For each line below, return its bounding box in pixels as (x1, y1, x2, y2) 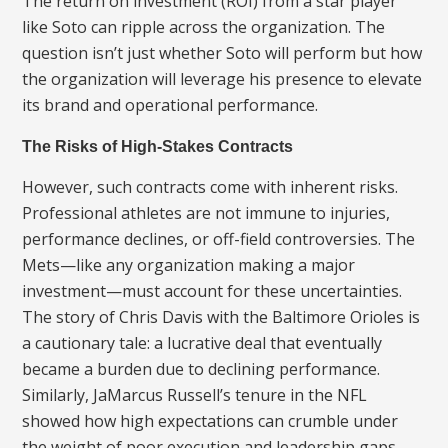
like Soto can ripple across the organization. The (22, 16, 386, 39)
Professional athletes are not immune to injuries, (22, 202, 391, 225)
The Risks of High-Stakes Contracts (22, 137, 294, 155)
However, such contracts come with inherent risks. (22, 176, 399, 199)
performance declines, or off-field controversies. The (22, 228, 416, 251)
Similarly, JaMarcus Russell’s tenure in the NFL (22, 384, 368, 407)
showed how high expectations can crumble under (22, 410, 399, 433)
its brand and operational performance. (22, 94, 319, 117)
